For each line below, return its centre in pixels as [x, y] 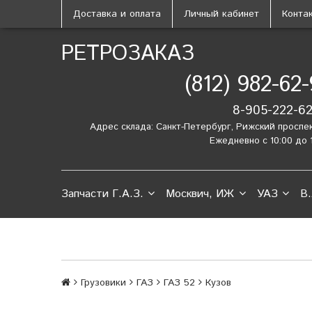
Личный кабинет [221, 14]
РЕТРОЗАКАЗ [128, 54]
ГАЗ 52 [179, 283]
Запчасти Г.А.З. [102, 194]
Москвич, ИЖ [200, 194]
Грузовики [103, 283]
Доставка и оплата [117, 14]
